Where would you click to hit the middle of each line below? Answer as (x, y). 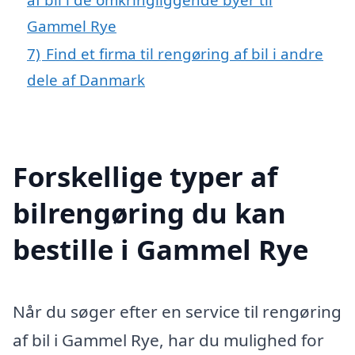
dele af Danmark (86, 79)
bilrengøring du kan (149, 212)
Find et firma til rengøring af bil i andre (185, 53)
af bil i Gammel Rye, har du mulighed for (168, 340)
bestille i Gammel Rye (160, 249)
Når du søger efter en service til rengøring (177, 311)
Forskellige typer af (145, 176)
